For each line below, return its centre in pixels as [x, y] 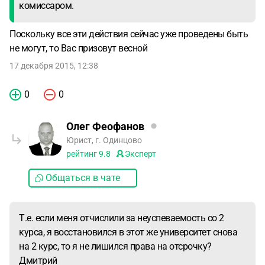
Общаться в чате [83, 178]
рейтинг [83, 154]
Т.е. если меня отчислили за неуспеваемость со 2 [122, 218]
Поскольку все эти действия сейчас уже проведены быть [129, 34]
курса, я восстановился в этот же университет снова [128, 232]
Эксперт [140, 154]
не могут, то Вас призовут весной [78, 48]
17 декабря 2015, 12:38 [54, 66]
